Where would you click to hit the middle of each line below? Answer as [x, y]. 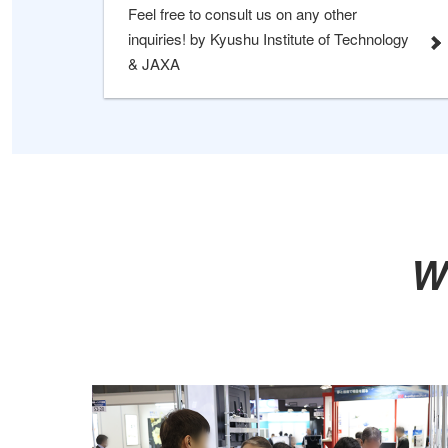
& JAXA [154, 63]
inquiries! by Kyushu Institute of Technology [159, 38]
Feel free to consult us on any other [242, 13]
